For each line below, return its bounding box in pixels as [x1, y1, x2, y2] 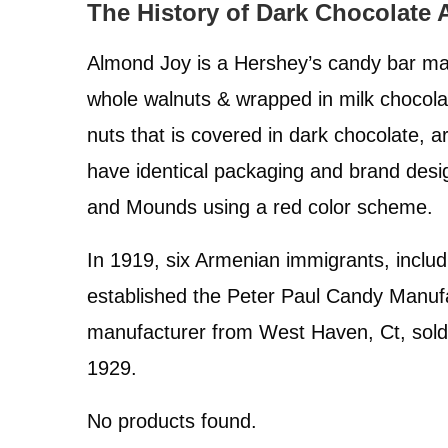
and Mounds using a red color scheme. [87, 195, 433, 218]
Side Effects [127, 30, 210, 47]
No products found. [87, 409, 257, 432]
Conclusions [127, 112, 215, 129]
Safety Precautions [149, 70, 269, 87]
